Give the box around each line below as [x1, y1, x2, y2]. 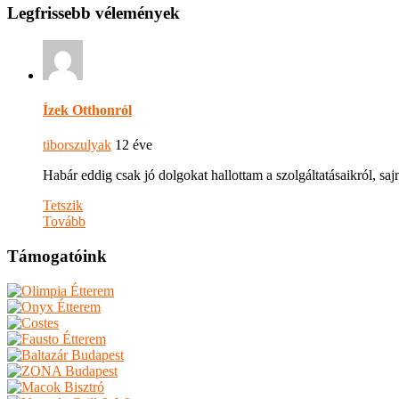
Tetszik [43, 198, 83, 214]
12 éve [111, 137, 152, 153]
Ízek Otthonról [43, 102, 132, 118]
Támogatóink [7, 247, 107, 266]
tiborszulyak [43, 137, 111, 153]
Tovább [43, 214, 85, 230]
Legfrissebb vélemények [7, 4, 180, 23]
